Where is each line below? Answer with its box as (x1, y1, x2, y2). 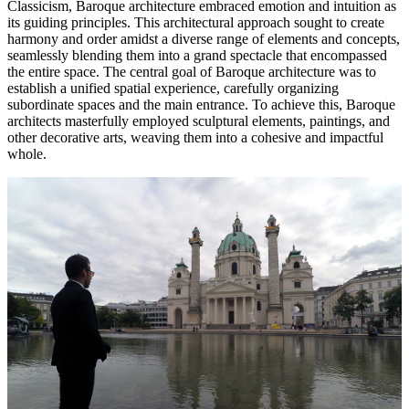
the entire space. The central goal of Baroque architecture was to (7, 64, 376, 80)
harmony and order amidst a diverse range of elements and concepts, (7, 31, 400, 47)
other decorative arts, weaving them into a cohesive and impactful (7, 130, 383, 146)
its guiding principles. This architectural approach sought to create (7, 15, 384, 31)
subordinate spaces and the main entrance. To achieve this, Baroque (7, 97, 395, 113)
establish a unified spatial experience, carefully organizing (7, 80, 339, 97)
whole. (7, 146, 47, 163)
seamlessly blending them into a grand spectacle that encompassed (7, 47, 387, 64)
